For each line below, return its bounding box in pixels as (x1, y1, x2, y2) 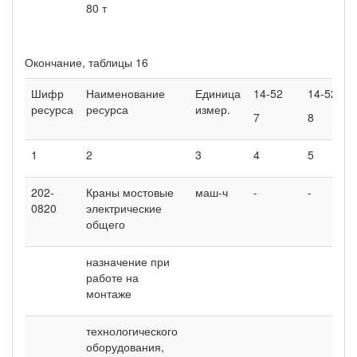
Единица (195, 84, 241, 101)
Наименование (86, 84, 165, 101)
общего (86, 215, 125, 232)
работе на (86, 269, 139, 285)
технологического (86, 322, 178, 339)
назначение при (86, 253, 170, 269)
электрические (86, 199, 162, 216)
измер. (195, 100, 230, 117)
